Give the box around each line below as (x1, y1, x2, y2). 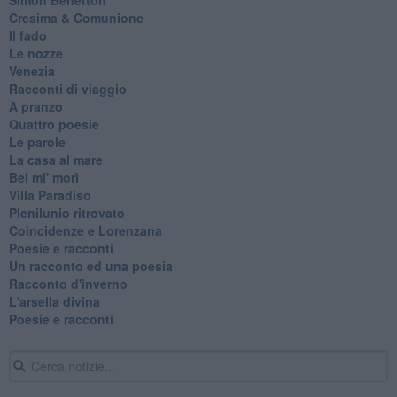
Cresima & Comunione (8, 8, 144, 27)
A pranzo (8, 97, 63, 115)
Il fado (8, 26, 47, 44)
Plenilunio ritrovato (8, 203, 125, 222)
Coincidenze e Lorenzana (8, 221, 162, 239)
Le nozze (8, 43, 63, 62)
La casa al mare (8, 150, 103, 168)
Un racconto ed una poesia (8, 256, 173, 275)
